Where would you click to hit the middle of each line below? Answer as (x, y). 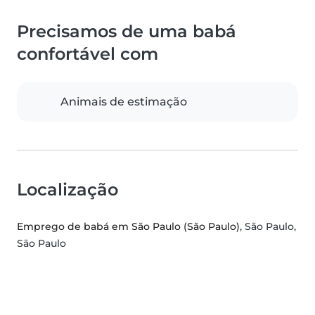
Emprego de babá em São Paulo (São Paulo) (128, 227)
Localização (67, 190)
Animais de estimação (124, 102)
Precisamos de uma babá (127, 32)
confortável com (88, 54)
